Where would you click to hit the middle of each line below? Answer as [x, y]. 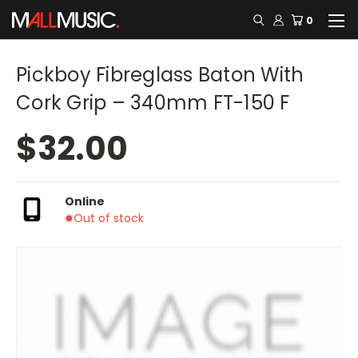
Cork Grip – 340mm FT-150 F [153, 103]
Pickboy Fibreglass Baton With [160, 75]
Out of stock [108, 218]
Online [85, 201]
